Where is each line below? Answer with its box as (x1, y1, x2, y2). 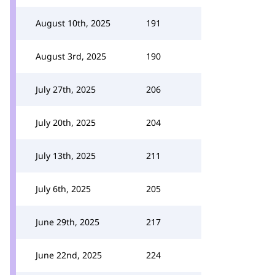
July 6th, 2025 (36, 183, 91, 195)
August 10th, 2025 (36, 17, 110, 29)
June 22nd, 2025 (36, 249, 102, 261)
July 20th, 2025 (36, 117, 96, 128)
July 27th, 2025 (36, 83, 96, 95)
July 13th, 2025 (36, 150, 96, 161)
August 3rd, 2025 (36, 50, 106, 62)
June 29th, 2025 (36, 216, 99, 228)
